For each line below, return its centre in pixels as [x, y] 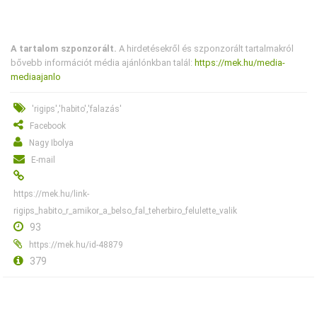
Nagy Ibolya [52, 143]
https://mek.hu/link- [52, 194]
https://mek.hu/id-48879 [76, 245]
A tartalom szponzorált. [64, 49]
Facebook [48, 126]
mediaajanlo [36, 77]
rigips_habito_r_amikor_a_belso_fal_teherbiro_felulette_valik [126, 211]
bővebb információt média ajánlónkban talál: [103, 63]
